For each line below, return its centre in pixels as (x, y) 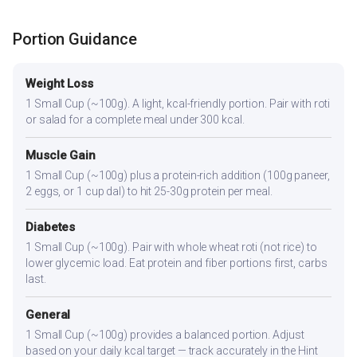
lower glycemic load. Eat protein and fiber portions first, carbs (177, 263)
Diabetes (51, 228)
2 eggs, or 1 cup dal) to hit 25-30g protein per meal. (149, 192)
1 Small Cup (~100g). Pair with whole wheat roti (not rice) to (171, 247)
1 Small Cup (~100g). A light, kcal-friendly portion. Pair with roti (178, 104)
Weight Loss (59, 84)
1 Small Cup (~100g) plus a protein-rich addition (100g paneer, (178, 176)
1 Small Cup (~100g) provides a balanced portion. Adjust (165, 335)
